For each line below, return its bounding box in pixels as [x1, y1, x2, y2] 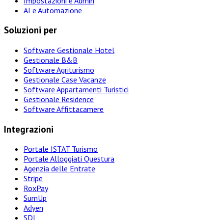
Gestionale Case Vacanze [24, 74, 106, 84]
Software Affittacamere [24, 104, 104, 114]
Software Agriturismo [24, 64, 94, 75]
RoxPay [24, 183, 48, 193]
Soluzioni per [4, 24, 57, 36]
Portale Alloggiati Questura [24, 154, 114, 164]
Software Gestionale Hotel [24, 45, 114, 55]
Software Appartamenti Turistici [24, 84, 129, 94]
